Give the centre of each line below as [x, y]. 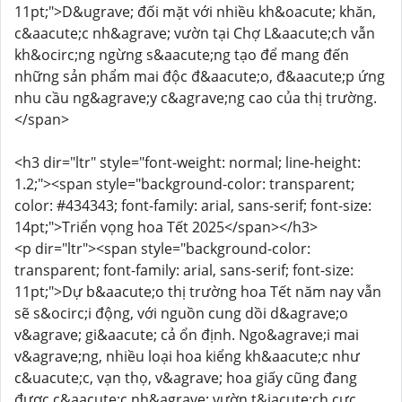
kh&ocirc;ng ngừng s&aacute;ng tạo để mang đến [182, 55]
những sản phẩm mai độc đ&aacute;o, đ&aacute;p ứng [200, 76]
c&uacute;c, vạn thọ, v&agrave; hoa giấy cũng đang [186, 378]
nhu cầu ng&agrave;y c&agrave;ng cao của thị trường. [196, 98]
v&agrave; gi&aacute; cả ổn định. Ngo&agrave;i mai [187, 335]
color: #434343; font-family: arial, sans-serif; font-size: [193, 205]
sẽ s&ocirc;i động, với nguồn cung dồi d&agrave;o [181, 313]
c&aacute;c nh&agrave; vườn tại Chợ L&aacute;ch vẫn [195, 33]
